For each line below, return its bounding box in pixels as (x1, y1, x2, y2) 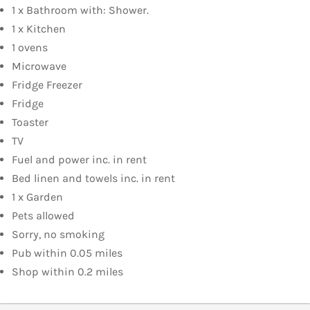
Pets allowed (12, 209, 75, 223)
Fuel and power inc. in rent (12, 153, 147, 167)
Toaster (12, 116, 48, 129)
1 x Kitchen (12, 22, 66, 36)
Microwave (12, 60, 66, 73)
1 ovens (12, 41, 48, 55)
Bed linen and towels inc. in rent (12, 172, 175, 185)
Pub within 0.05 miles (12, 246, 122, 260)
